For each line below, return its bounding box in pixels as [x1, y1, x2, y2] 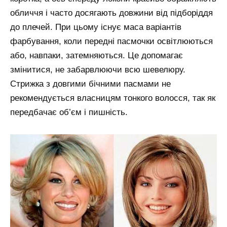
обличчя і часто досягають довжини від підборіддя [10, 8, 213, 18]
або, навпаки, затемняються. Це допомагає [10, 51, 183, 61]
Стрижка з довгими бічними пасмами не [10, 79, 171, 89]
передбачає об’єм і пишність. [10, 107, 128, 118]
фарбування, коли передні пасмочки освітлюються [10, 36, 213, 47]
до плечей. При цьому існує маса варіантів [10, 22, 181, 32]
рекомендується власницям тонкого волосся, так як [10, 93, 215, 103]
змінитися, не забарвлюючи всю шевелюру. [10, 65, 185, 75]
